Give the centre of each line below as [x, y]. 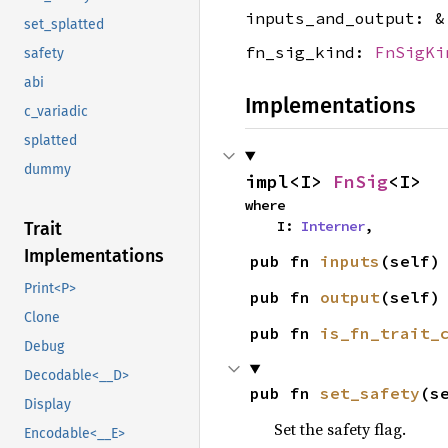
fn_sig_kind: [310, 51]
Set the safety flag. [339, 428]
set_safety [369, 392]
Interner [333, 225]
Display [47, 405]
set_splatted [64, 25]
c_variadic [56, 112]
